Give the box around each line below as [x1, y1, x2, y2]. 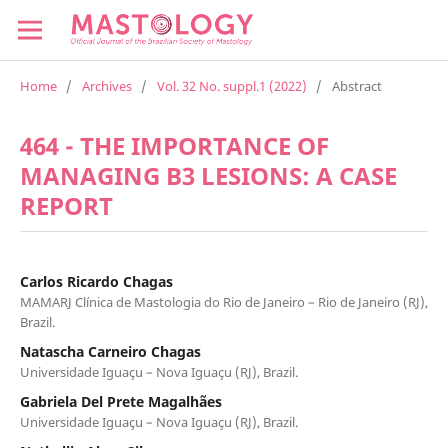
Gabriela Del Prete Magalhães [19, 391, 222, 411]
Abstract [331, 76, 382, 95]
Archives [81, 76, 132, 95]
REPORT [19, 188, 113, 222]
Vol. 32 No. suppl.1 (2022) [156, 76, 307, 95]
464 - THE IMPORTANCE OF [19, 128, 329, 162]
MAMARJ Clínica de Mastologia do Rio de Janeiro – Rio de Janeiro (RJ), [19, 292, 428, 311]
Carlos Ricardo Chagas [19, 271, 173, 291]
